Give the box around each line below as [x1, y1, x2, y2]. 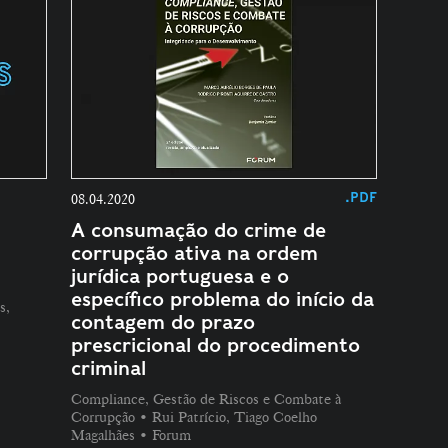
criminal [71, 357, 146, 381]
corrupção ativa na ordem [71, 242, 318, 266]
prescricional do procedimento [71, 334, 360, 358]
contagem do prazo [71, 311, 255, 335]
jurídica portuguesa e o [71, 265, 289, 289]
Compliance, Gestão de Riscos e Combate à [71, 390, 341, 409]
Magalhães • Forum [71, 426, 191, 445]
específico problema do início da [71, 288, 374, 312]
